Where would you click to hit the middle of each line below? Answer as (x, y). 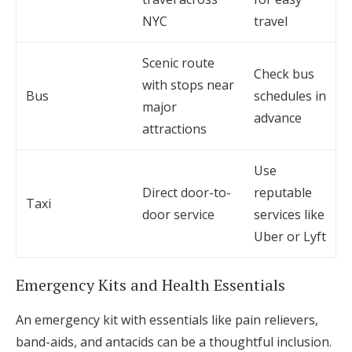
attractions (174, 129)
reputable (283, 193)
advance (278, 118)
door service (178, 215)
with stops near (188, 85)
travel (271, 22)
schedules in (290, 96)
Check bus (284, 74)
